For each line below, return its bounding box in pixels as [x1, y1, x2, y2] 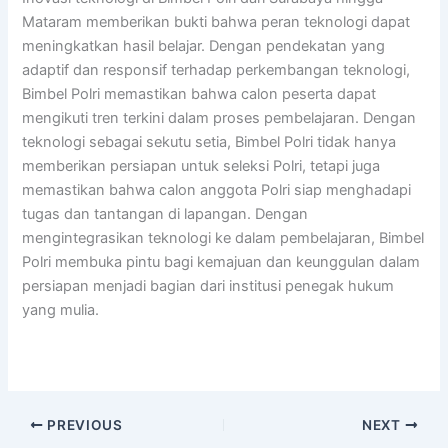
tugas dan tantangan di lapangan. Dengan [22, 204, 309, 223]
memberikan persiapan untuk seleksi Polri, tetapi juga [22, 156, 381, 175]
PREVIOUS [43, 416, 123, 433]
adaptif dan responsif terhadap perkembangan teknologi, [22, 60, 411, 79]
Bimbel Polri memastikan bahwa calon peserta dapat [22, 84, 377, 103]
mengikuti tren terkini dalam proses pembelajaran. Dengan [22, 108, 417, 127]
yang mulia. [22, 300, 100, 319]
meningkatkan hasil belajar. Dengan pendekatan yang [22, 36, 386, 55]
